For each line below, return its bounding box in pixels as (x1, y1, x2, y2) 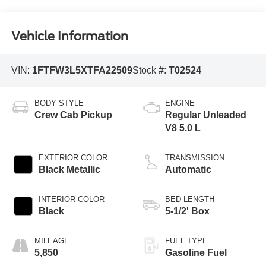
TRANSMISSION (165, 153, 224, 162)
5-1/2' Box (165, 205, 210, 216)
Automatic (165, 164, 211, 175)
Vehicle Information (11, 29, 128, 44)
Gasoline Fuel (165, 247, 227, 258)
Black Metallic (38, 164, 100, 175)
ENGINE (165, 98, 195, 107)
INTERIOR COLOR (38, 194, 104, 204)
